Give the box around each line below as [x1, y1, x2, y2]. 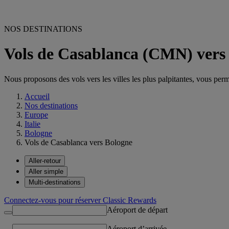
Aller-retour [29, 156, 61, 165]
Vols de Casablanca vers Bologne [25, 138, 132, 147]
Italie [25, 119, 40, 128]
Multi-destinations [29, 178, 81, 186]
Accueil [25, 91, 50, 101]
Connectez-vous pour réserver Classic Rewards [4, 195, 156, 204]
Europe [25, 110, 48, 119]
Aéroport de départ [107, 205, 168, 214]
